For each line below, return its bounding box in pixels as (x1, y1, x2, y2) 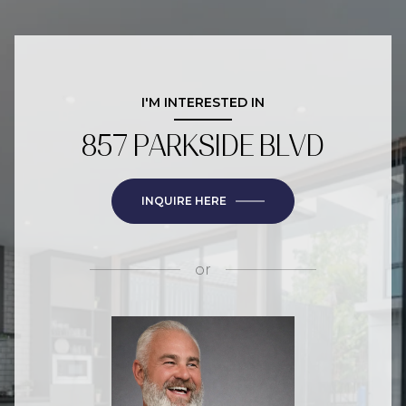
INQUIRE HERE (141, 193, 227, 208)
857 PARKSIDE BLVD (82, 128, 324, 163)
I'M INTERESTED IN (141, 93, 265, 111)
